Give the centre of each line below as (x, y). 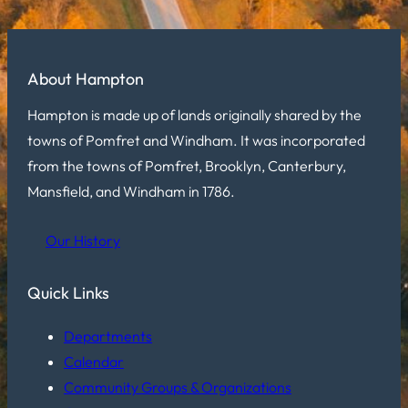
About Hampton (86, 79)
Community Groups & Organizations (178, 387)
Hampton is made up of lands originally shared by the (194, 115)
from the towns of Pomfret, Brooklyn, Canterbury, (187, 166)
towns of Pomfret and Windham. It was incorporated (196, 140)
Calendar (94, 361)
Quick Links (68, 292)
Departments (108, 336)
